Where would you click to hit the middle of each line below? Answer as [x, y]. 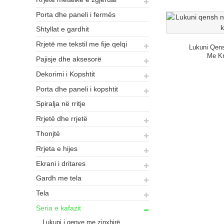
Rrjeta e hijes [57, 148]
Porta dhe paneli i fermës [76, 14]
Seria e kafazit [58, 208]
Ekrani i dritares [61, 163]
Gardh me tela [59, 178]
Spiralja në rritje [61, 104]
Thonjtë [48, 133]
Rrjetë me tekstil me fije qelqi [81, 44]
